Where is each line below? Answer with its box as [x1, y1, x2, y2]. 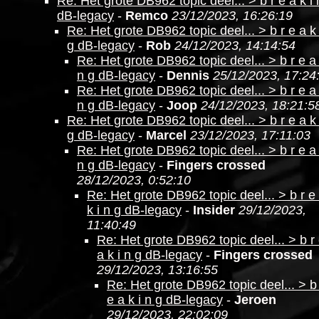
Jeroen [234, 293, 276, 307]
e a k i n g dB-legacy [107, 293, 223, 307]
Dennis [167, 68, 209, 83]
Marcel [146, 128, 187, 142]
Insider [193, 203, 235, 217]
